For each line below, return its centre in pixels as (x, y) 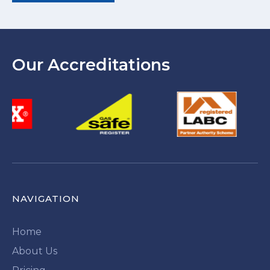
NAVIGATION (46, 198)
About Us (35, 251)
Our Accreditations (91, 64)
